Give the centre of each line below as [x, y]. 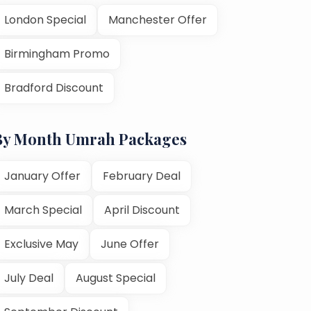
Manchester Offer [158, 19]
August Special [116, 278]
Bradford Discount [54, 87]
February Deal [142, 176]
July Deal [29, 278]
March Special [43, 210]
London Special [45, 19]
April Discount [142, 210]
